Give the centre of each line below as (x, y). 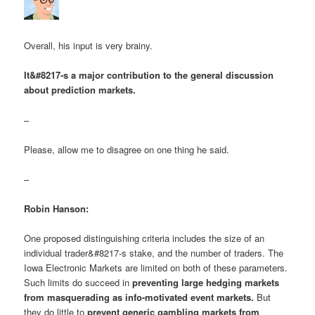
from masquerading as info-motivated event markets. (139, 297)
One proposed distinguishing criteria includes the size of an (144, 238)
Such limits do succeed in (78, 283)
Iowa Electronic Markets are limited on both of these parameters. (156, 268)
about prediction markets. (80, 90)
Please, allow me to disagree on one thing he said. (127, 149)
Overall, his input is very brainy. (89, 46)
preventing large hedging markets (206, 283)
